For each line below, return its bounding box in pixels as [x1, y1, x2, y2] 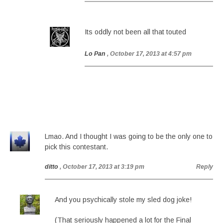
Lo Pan [85, 50, 106, 57]
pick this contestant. [45, 143, 108, 151]
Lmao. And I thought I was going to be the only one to [45, 132, 213, 140]
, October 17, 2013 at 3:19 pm [60, 163, 144, 170]
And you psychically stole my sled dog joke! [55, 196, 192, 204]
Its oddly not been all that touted [85, 28, 186, 36]
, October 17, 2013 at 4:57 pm [107, 50, 192, 57]
